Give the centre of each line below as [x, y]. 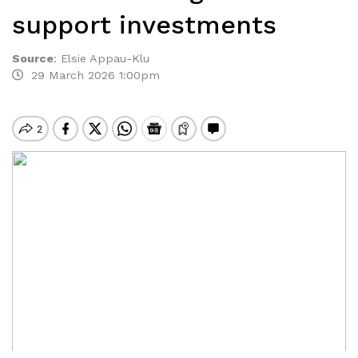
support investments [144, 25]
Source [33, 58]
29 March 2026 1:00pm [91, 75]
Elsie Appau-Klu [105, 58]
